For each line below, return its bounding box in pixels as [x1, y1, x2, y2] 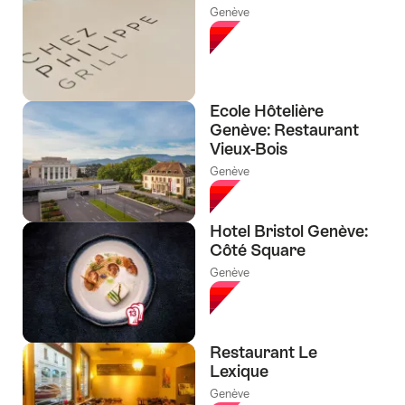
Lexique [210, 362, 268, 381]
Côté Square [210, 240, 306, 260]
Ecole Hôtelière [210, 100, 324, 120]
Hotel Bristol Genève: [210, 221, 368, 241]
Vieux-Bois [210, 138, 287, 158]
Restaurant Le [210, 343, 317, 363]
